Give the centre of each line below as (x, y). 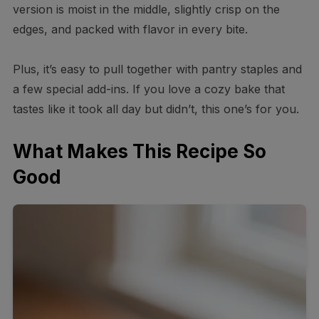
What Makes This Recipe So (139, 151)
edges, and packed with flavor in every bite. (130, 29)
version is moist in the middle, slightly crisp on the (146, 9)
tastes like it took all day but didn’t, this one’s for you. (156, 109)
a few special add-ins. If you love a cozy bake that (148, 89)
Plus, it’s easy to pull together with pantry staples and (157, 69)
